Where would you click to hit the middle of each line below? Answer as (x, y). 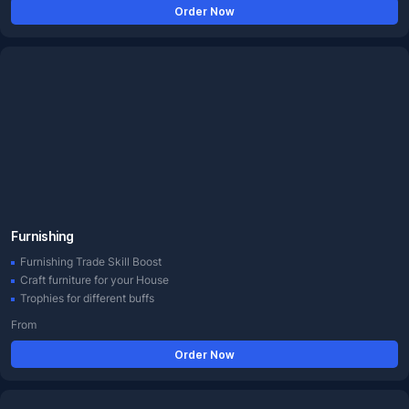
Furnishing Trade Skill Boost (91, 262)
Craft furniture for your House (94, 280)
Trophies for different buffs (87, 298)
